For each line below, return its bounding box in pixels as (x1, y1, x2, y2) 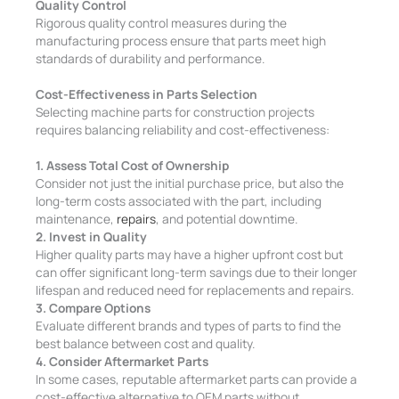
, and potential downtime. (156, 210, 298, 227)
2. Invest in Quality (36, 228, 148, 245)
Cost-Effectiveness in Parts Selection (36, 85, 258, 102)
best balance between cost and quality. (36, 335, 256, 352)
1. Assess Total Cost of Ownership (36, 157, 230, 174)
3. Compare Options (36, 299, 151, 316)
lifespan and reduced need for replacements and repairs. (36, 281, 354, 298)
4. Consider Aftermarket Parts (36, 353, 209, 370)
